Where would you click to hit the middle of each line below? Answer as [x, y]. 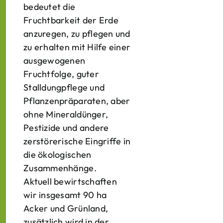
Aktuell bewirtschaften [70, 181]
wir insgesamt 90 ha [65, 195]
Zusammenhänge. [60, 168]
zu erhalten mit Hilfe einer [77, 47]
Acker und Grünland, [66, 208]
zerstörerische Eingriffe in [77, 141]
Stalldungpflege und [64, 87]
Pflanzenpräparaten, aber [77, 101]
